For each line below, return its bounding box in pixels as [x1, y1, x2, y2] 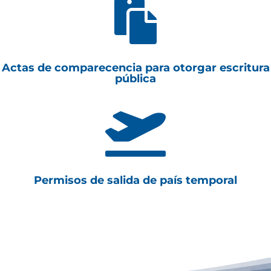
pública [115, 72, 156, 85]
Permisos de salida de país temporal [34, 174, 237, 187]
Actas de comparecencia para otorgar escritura [1, 61, 270, 74]
